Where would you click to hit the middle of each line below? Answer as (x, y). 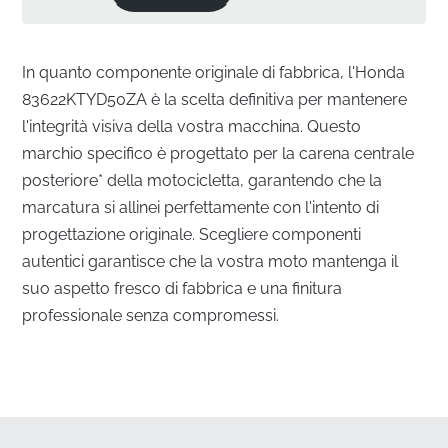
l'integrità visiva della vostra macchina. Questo (192, 126)
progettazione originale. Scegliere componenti (192, 234)
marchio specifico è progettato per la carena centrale (218, 153)
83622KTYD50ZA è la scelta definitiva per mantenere (215, 99)
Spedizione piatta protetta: (145, 428)
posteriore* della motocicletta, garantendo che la (202, 180)
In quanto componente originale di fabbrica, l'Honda (214, 72)
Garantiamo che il (313, 428)
